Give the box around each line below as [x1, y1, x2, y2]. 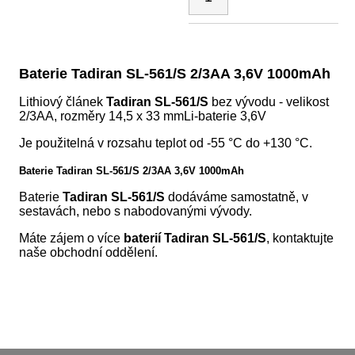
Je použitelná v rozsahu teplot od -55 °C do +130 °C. [19, 136, 313, 151]
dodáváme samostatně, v [165, 190, 309, 204]
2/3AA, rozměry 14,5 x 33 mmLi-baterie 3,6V [19, 109, 267, 124]
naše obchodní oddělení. [19, 246, 158, 260]
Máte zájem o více [19, 231, 124, 246]
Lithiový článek [19, 95, 107, 109]
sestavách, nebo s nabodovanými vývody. [19, 204, 253, 219]
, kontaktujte [266, 231, 334, 246]
